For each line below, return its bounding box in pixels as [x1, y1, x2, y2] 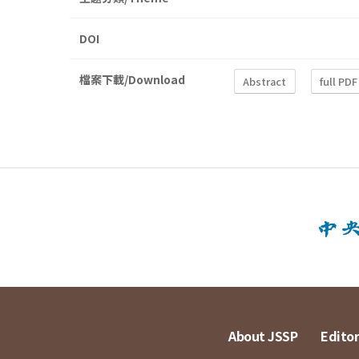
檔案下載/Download [79, 71, 185, 88]
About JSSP [228, 326, 298, 346]
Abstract [243, 73, 287, 89]
